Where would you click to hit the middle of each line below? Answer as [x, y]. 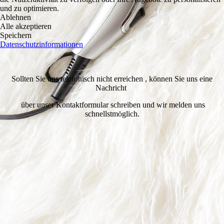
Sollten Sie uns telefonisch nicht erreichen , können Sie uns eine [112, 79]
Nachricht [112, 88]
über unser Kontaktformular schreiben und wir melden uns [112, 105]
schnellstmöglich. [112, 114]
